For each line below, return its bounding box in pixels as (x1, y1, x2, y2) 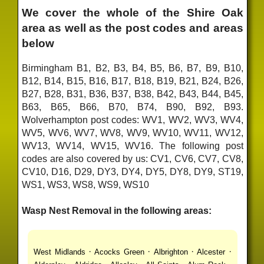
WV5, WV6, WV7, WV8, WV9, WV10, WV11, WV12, (22, 128, 243, 138)
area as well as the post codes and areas (22, 21, 243, 34)
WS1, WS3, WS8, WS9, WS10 (22, 180, 150, 190)
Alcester (197, 247, 226, 256)
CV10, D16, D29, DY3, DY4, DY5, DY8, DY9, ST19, (22, 167, 243, 177)
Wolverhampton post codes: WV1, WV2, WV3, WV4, (22, 115, 243, 126)
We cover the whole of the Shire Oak (22, 6, 243, 19)
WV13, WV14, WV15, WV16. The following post (22, 141, 243, 151)
